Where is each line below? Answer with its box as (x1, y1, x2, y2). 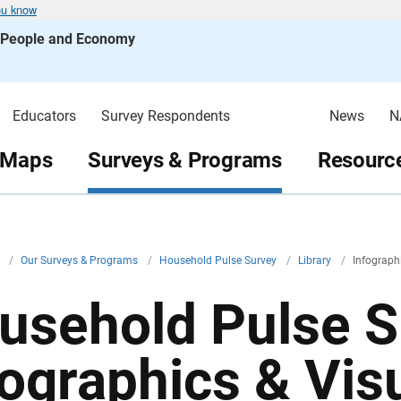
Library (298, 254, 334, 267)
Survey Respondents (100, 107, 230, 124)
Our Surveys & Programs (21, 254, 141, 267)
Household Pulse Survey (159, 254, 279, 267)
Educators (12, 107, 76, 124)
